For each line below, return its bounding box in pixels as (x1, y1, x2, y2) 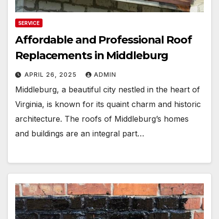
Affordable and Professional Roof (15, 33, 192, 46)
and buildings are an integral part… (15, 128, 144, 138)
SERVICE (18, 20, 40, 26)
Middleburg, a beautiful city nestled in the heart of (15, 84, 200, 94)
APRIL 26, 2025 (24, 70, 79, 78)
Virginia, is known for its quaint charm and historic (15, 99, 201, 109)
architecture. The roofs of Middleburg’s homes (15, 113, 189, 124)
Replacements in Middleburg (15, 48, 169, 62)
